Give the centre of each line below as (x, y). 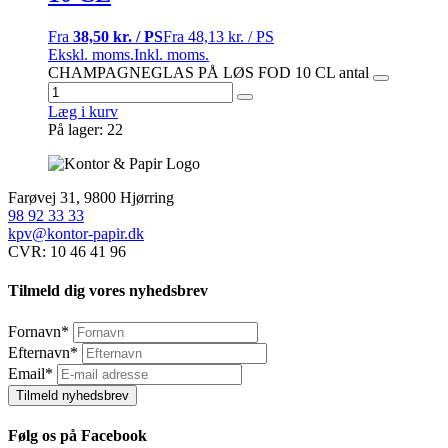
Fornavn (34, 331)
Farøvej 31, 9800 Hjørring (91, 198)
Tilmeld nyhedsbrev (72, 395)
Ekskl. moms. (91, 55)
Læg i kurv (83, 112)
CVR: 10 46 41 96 (67, 252)
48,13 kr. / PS (231, 37)
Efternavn (39, 352)
